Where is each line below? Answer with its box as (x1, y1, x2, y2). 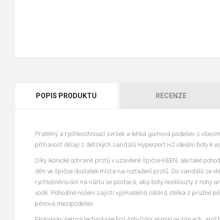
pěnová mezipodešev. (35, 199, 94, 207)
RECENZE (156, 91, 187, 100)
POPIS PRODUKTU (35, 91, 97, 100)
